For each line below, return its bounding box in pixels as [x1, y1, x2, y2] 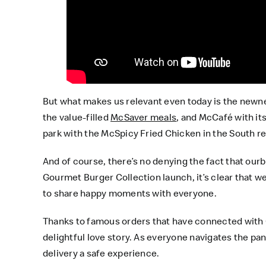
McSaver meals [110, 111, 177, 123]
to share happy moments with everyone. [42, 187, 217, 199]
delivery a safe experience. [42, 247, 160, 259]
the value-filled [42, 111, 111, 123]
